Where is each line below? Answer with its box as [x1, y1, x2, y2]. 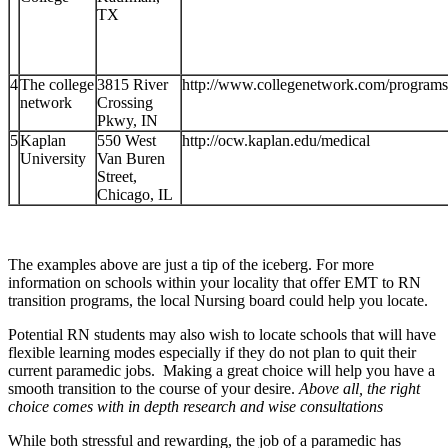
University [20, 149, 86, 167]
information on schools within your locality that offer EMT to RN [8, 273, 421, 291]
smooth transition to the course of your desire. [8, 379, 299, 397]
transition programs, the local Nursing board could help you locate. [8, 291, 428, 309]
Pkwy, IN [97, 111, 158, 129]
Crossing [97, 93, 153, 111]
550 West [97, 131, 156, 149]
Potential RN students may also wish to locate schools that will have [8, 325, 436, 343]
